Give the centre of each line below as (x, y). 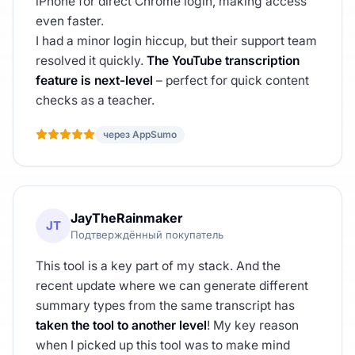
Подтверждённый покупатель (147, 235)
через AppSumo (140, 134)
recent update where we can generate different (172, 285)
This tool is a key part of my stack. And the (158, 265)
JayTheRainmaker (127, 218)
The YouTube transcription (223, 60)
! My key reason (253, 325)
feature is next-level (94, 80)
